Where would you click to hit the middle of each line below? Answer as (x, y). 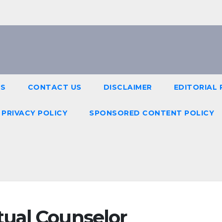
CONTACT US (55, 87)
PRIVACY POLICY (34, 113)
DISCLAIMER (128, 87)
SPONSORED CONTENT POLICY (152, 113)
